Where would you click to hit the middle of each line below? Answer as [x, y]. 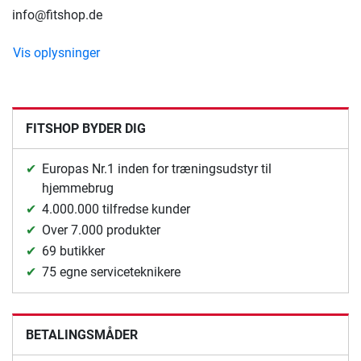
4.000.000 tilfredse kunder [116, 209]
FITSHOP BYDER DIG [86, 128]
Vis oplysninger [56, 52]
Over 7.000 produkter [101, 230]
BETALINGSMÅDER [82, 334]
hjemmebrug [78, 188]
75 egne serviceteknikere [111, 272]
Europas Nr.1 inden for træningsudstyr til [157, 168]
